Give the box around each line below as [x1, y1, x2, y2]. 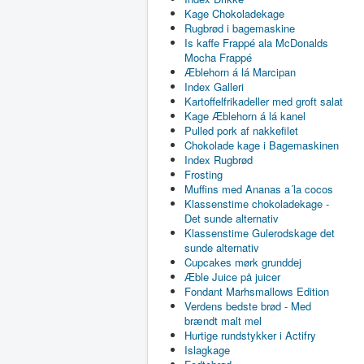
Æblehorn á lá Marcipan [184, 64, 296, 80]
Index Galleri [184, 79, 244, 95]
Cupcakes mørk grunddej [184, 254, 301, 271]
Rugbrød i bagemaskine [184, 20, 295, 37]
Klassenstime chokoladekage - [184, 196, 329, 212]
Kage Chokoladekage [184, 6, 284, 22]
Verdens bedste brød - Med [184, 298, 311, 314]
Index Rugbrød [184, 152, 253, 168]
